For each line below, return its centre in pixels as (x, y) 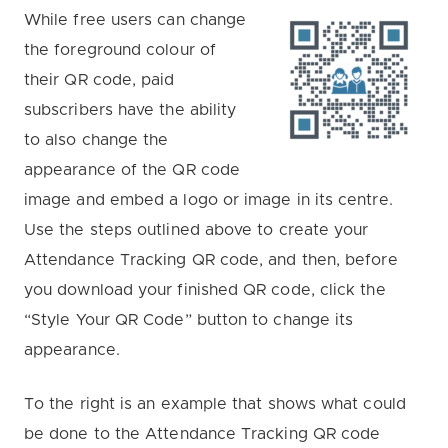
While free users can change (135, 20)
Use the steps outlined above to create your (196, 230)
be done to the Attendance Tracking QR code (202, 434)
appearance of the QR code (132, 170)
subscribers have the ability (130, 110)
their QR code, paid (99, 80)
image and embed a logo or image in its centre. (208, 200)
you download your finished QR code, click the (205, 290)
